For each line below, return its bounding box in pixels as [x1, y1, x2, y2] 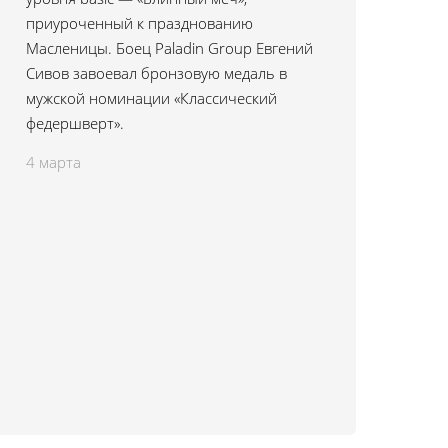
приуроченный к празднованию [26, 13, 253, 33]
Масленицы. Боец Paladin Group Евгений [26, 38, 313, 58]
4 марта [26, 152, 81, 172]
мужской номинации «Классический [26, 88, 277, 108]
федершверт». [26, 113, 124, 133]
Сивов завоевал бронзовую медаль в [26, 63, 287, 83]
